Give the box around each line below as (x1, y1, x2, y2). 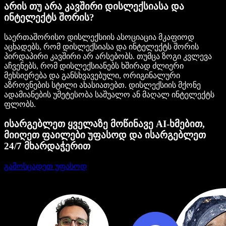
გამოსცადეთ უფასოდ (4, 161, 87, 171)
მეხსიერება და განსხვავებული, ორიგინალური (4, 71, 180, 80)
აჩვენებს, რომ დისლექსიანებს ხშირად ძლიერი (4, 62, 184, 71)
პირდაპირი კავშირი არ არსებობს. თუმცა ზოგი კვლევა (4, 52, 212, 61)
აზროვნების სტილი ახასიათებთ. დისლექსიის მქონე (4, 81, 201, 90)
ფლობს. (4, 100, 36, 109)
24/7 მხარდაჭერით (4, 141, 90, 152)
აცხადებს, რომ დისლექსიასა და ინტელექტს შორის (4, 42, 199, 51)
